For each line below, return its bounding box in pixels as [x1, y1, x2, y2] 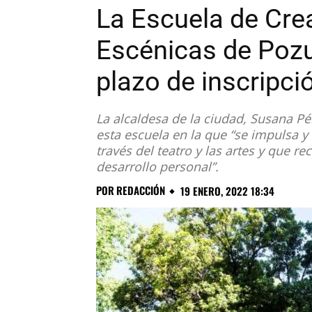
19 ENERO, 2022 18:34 [180, 183, 274, 199]
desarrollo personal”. [96, 157, 219, 175]
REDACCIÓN [116, 182, 165, 198]
